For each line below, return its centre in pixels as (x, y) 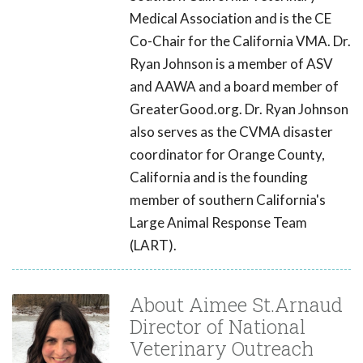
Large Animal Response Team (218, 222)
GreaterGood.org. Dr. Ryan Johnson (239, 109)
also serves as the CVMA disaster (231, 131)
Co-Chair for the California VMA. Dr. (240, 41)
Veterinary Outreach (222, 348)
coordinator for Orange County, (227, 154)
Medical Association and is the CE (231, 18)
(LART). (153, 245)
